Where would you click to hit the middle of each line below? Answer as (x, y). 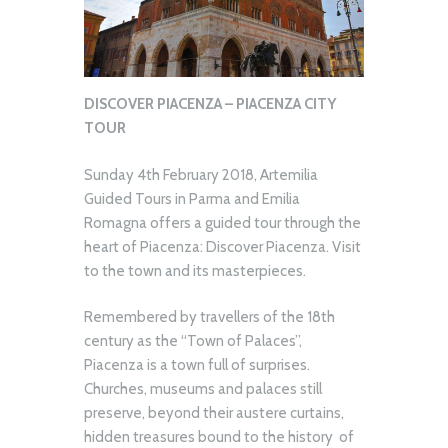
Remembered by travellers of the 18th (209, 317)
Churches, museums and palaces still (203, 389)
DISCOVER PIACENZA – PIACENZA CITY (210, 104)
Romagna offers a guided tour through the (222, 222)
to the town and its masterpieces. (195, 270)
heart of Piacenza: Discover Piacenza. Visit (222, 246)
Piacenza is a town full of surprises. (197, 365)
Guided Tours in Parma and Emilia (192, 198)
